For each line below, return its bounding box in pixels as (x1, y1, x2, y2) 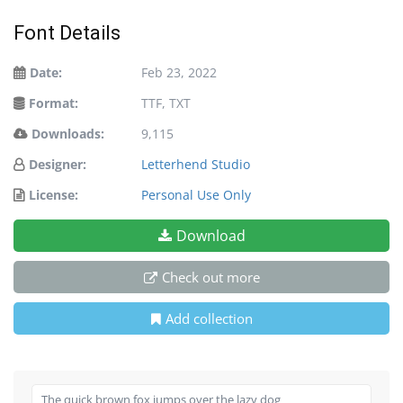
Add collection (165, 309, 253, 327)
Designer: (29, 155, 86, 173)
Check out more (161, 267, 260, 286)
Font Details (13, 21, 121, 44)
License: (29, 185, 78, 203)
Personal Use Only (141, 185, 251, 203)
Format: (29, 94, 78, 112)
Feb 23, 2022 (141, 63, 217, 81)
